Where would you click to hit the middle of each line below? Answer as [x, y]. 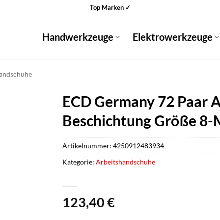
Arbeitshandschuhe [125, 162]
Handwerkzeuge [78, 37]
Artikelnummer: [88, 146]
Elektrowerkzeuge [172, 37]
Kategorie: [79, 162]
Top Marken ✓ [110, 7]
